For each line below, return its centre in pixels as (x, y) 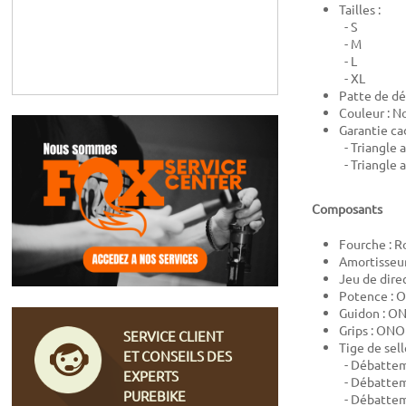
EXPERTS (151, 375)
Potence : (367, 296)
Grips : (358, 330)
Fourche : (367, 244)
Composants (347, 209)
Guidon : (363, 313)
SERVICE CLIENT (174, 335)
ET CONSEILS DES (178, 355)
